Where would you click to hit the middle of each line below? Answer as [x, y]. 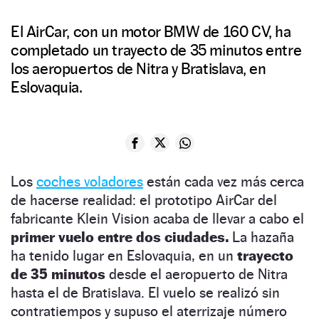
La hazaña [263, 237]
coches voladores [90, 182]
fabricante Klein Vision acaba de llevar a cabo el [157, 219]
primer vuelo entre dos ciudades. [121, 237]
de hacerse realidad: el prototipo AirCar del [144, 200]
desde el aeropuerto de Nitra [197, 274]
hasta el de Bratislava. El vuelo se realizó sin [145, 293]
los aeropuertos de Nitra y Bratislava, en [138, 69]
